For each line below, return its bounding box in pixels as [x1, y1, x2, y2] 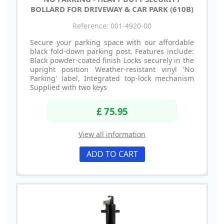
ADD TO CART [86, 148, 138, 159]
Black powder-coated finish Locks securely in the [30, 55, 194, 65]
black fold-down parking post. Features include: [30, 46, 194, 56]
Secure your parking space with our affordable [30, 37, 194, 47]
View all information [78, 129, 145, 139]
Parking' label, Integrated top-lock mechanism [30, 73, 194, 83]
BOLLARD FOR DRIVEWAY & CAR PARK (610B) [30, 4, 193, 14]
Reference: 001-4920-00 [72, 21, 151, 31]
